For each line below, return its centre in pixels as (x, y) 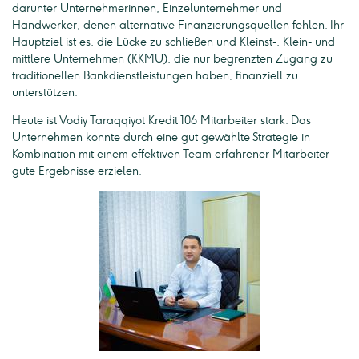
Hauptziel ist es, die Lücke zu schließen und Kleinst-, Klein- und (173, 42)
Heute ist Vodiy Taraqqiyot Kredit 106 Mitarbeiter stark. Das (161, 121)
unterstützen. (45, 93)
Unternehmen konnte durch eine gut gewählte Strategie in (161, 138)
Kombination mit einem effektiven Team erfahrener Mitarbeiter (171, 155)
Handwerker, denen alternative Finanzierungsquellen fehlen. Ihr (178, 26)
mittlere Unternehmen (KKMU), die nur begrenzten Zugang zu (172, 59)
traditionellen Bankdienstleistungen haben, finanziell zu (155, 76)
